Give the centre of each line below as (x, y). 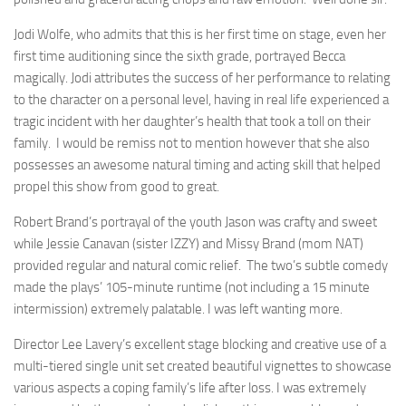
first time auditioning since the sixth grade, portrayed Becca (179, 56)
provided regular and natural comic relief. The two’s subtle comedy (201, 266)
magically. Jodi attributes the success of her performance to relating (202, 78)
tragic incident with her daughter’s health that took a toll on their (192, 121)
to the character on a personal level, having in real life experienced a (201, 100)
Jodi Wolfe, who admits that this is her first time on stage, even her (200, 34)
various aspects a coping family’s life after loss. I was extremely (190, 388)
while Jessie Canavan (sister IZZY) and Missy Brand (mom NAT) (188, 244)
